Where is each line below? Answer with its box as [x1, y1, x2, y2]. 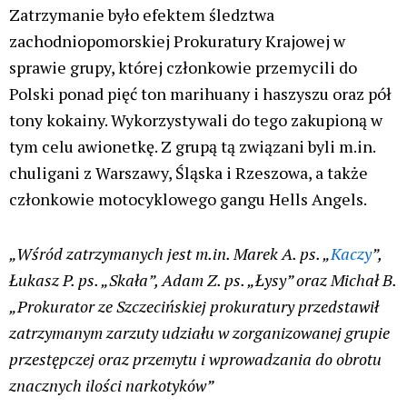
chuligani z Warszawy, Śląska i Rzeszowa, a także [9, 161, 368, 184]
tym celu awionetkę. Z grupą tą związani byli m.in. [9, 134, 375, 157]
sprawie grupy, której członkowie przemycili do [9, 55, 357, 78]
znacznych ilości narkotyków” [9, 374, 213, 397]
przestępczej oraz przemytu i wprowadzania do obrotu [9, 348, 382, 371]
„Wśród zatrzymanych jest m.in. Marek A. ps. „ [9, 243, 331, 265]
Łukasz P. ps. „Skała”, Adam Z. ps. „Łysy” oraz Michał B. [9, 269, 396, 292]
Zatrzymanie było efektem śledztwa [9, 3, 274, 25]
